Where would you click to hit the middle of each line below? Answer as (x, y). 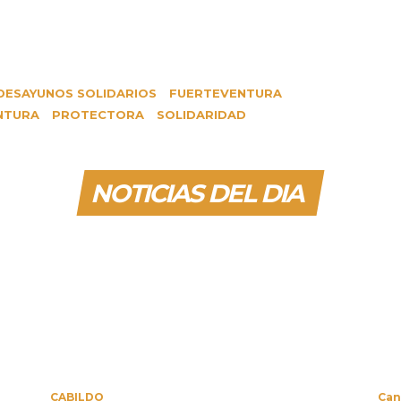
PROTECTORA (98, 115)
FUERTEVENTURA (226, 93)
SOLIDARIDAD (201, 115)
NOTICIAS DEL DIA (196, 193)
